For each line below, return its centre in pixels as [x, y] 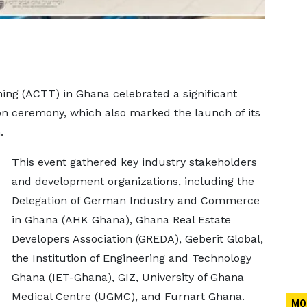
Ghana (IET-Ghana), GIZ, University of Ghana [127, 277]
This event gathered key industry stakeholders [134, 162]
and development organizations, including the [133, 181]
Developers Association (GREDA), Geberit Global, [137, 239]
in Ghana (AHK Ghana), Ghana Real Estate [121, 220]
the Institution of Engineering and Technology [131, 258]
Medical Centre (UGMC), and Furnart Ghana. [128, 296]
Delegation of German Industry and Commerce [135, 200]
